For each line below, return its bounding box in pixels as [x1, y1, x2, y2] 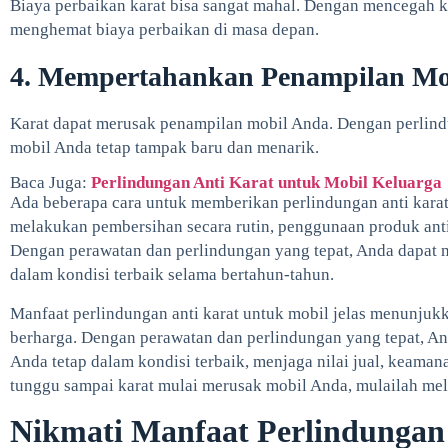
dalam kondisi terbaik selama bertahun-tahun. [10, 265, 334, 285]
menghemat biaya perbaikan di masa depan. [10, 20, 319, 40]
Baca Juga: [10, 173, 91, 193]
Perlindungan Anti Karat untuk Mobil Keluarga [91, 173, 442, 193]
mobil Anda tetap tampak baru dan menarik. [10, 137, 319, 157]
